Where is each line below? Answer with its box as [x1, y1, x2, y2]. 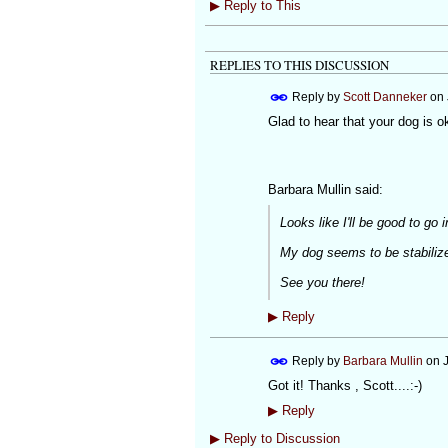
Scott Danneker [342, 90, 427, 105]
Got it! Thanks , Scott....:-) [267, 377, 422, 393]
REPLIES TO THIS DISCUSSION [209, 56, 389, 75]
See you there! [279, 274, 365, 290]
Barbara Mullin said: [267, 182, 383, 198]
